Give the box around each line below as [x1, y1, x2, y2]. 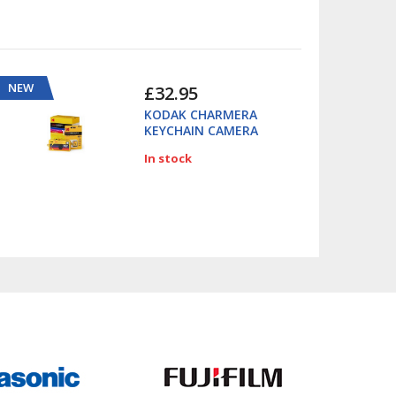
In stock [143, 150, 192, 167]
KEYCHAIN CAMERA [143, 122, 258, 140]
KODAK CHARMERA [143, 106, 257, 124]
